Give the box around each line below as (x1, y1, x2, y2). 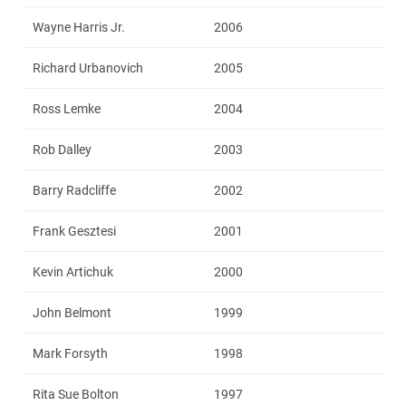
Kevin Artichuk (33, 264, 113, 279)
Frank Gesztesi (33, 223, 116, 238)
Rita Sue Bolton (33, 386, 119, 401)
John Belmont (33, 304, 111, 320)
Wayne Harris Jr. (33, 19, 125, 34)
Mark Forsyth (33, 345, 108, 361)
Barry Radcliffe (33, 182, 116, 198)
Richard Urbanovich (33, 60, 143, 75)
